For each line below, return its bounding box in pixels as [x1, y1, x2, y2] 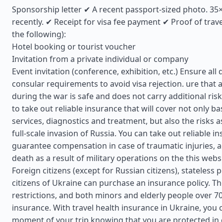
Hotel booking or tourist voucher [12, 41, 136, 52]
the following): [12, 29, 66, 40]
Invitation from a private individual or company [12, 54, 188, 64]
